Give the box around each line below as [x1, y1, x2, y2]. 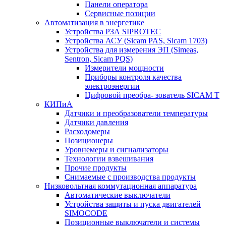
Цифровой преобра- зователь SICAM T [85, 91, 219, 99]
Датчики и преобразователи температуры [65, 109, 208, 118]
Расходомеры [65, 127, 110, 136]
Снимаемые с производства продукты [65, 173, 196, 181]
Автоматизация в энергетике [44, 18, 144, 27]
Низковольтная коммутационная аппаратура [44, 182, 197, 190]
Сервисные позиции [85, 9, 155, 18]
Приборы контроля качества [85, 73, 182, 81]
